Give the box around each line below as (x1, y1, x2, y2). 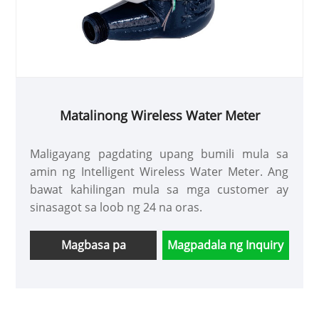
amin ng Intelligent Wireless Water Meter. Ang (30, 163, 289, 179)
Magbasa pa (61, 236, 126, 253)
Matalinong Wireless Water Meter (59, 106, 260, 124)
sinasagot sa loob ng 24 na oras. (30, 199, 203, 215)
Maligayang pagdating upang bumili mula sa (30, 145, 289, 162)
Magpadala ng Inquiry (167, 236, 284, 253)
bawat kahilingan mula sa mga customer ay (30, 181, 289, 197)
